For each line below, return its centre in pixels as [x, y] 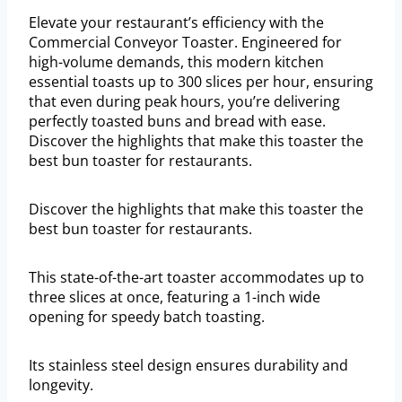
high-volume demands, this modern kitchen [176, 62]
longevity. [61, 385]
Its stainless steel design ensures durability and [188, 366]
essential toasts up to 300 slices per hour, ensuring [201, 82]
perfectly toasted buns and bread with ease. [177, 122]
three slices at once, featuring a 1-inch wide [175, 297]
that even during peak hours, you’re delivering [184, 102]
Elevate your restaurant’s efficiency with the [176, 23]
